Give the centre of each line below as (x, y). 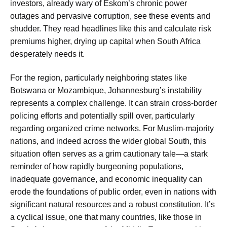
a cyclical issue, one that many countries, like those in (106, 217)
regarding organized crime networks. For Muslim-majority (112, 129)
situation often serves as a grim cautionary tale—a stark (109, 154)
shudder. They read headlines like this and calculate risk (111, 28)
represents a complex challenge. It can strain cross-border (113, 103)
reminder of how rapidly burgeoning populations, (97, 167)
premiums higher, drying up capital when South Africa (105, 41)
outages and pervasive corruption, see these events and (110, 16)
